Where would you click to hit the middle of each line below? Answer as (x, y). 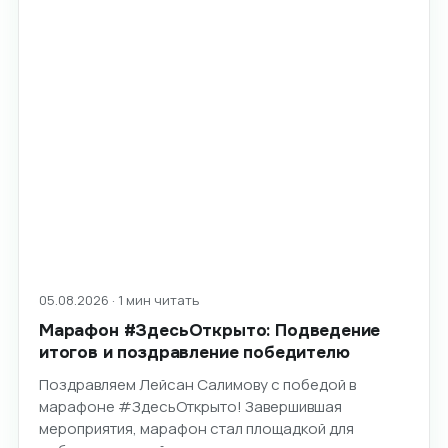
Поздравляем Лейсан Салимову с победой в (197, 384)
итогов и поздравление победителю (194, 352)
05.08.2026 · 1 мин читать (118, 299)
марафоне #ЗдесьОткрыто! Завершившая (190, 406)
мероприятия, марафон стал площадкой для (196, 428)
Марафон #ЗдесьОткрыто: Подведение (209, 330)
